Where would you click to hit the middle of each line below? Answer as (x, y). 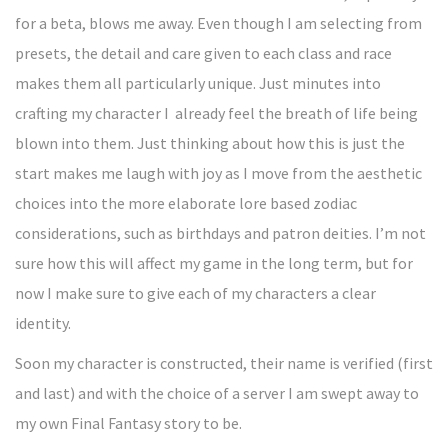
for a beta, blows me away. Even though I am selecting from (218, 23)
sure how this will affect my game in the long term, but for (214, 263)
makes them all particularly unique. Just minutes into (198, 83)
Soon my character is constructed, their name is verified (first (224, 363)
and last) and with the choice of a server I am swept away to (217, 393)
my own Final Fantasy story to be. (128, 423)
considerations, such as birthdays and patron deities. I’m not (220, 233)
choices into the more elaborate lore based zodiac (186, 203)
